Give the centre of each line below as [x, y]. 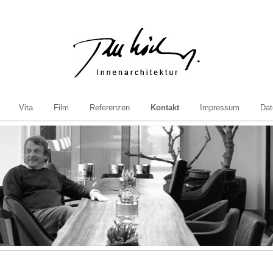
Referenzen [109, 108]
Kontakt [165, 108]
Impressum [219, 108]
